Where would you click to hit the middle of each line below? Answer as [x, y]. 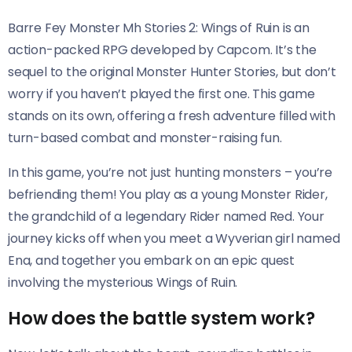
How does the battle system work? [161, 318]
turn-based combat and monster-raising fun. [145, 137]
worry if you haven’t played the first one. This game [161, 93]
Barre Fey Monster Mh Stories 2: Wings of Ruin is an [159, 27]
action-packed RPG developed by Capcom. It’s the [162, 49]
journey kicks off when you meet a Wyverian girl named [174, 238]
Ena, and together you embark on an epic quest [151, 260]
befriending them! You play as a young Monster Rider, [168, 194]
